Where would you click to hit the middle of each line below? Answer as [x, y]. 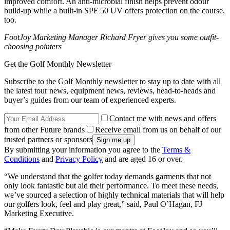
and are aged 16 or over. [143, 159]
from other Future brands [44, 129]
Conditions [22, 159]
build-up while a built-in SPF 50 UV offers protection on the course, [114, 10]
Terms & [176, 149]
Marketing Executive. [39, 213]
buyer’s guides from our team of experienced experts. [90, 100]
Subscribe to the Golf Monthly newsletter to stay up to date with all [112, 81]
